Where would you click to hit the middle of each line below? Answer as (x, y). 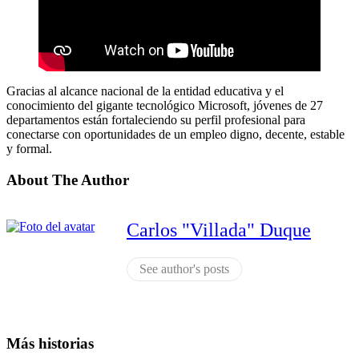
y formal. (29, 148)
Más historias (50, 343)
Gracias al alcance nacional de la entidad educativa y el (145, 91)
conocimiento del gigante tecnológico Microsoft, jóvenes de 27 (165, 105)
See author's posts (184, 269)
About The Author (68, 179)
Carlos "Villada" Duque (219, 230)
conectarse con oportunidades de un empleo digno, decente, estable (175, 134)
